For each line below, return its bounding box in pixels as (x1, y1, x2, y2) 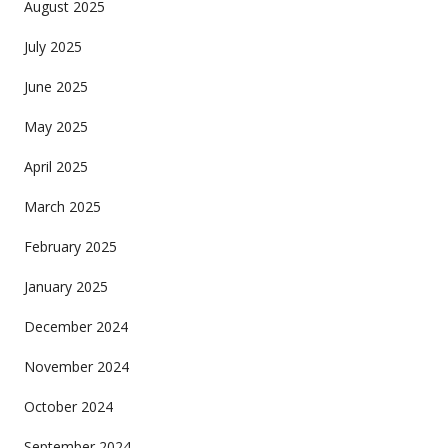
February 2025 (23, 236, 117, 256)
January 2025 (23, 276, 108, 296)
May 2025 (23, 116, 88, 136)
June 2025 (23, 76, 88, 96)
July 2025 (23, 36, 82, 56)
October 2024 (23, 396, 113, 416)
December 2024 (23, 316, 128, 336)
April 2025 (23, 156, 88, 176)
